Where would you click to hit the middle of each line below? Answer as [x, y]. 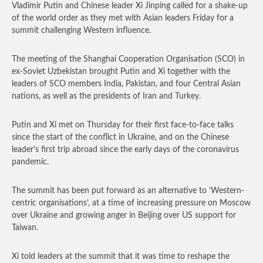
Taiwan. [25, 228]
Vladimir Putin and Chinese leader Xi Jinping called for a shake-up [130, 6]
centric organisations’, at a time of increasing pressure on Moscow [131, 203]
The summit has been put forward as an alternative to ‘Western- [128, 191]
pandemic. [30, 162]
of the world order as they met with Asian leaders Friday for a [123, 18]
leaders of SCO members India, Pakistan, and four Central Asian [126, 84]
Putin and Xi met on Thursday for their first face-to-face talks [123, 125]
